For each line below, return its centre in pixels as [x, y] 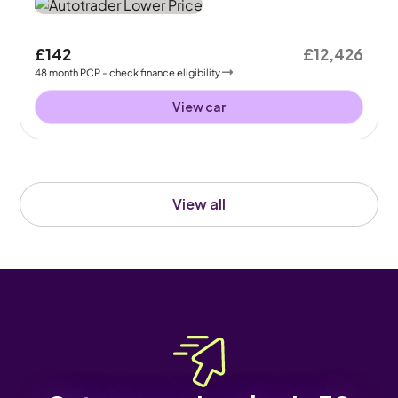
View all [199, 203]
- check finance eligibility [162, 72]
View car [199, 106]
